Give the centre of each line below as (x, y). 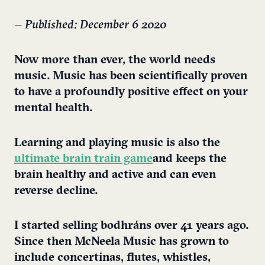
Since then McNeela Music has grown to (122, 242)
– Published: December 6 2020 (90, 26)
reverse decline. (56, 191)
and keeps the (190, 159)
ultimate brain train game (83, 159)
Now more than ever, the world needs (115, 61)
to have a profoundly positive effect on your (131, 93)
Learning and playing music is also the (117, 143)
